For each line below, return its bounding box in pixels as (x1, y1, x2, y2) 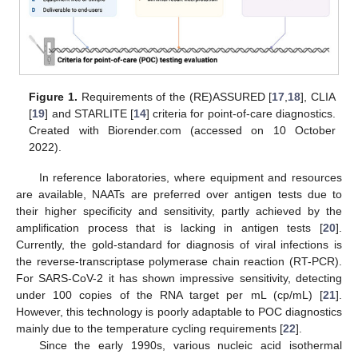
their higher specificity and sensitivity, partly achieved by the (16, 205, 342, 218)
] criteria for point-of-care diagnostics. (145, 107, 336, 121)
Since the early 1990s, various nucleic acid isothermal (38, 339, 342, 352)
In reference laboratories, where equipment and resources (38, 171, 342, 185)
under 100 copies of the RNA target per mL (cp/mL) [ (16, 288, 323, 302)
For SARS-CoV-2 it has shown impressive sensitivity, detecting (16, 272, 342, 285)
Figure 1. (29, 90, 78, 104)
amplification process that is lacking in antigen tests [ (16, 221, 323, 235)
